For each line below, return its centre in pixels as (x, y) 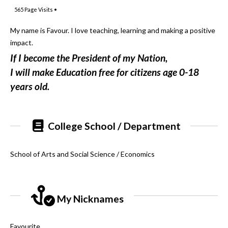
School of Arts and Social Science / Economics (82, 154)
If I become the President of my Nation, (89, 58)
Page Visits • (40, 9)
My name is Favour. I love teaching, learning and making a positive (113, 30)
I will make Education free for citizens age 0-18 (105, 72)
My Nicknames (90, 198)
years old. (30, 86)
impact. (22, 42)
